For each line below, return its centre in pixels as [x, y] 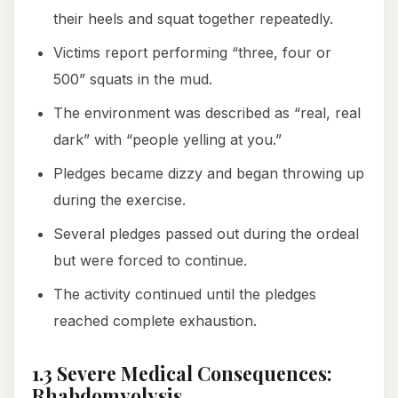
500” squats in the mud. [133, 80]
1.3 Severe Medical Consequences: [182, 374]
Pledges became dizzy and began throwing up [209, 174]
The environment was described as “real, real [207, 113]
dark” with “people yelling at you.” [167, 140]
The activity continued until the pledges [185, 295]
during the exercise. [119, 200]
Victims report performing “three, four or [192, 53]
